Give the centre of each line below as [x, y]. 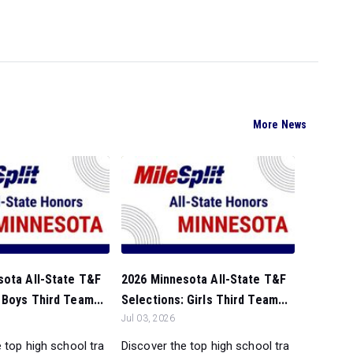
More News [280, 125]
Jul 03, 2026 [149, 319]
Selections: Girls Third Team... [205, 300]
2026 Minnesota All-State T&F [204, 280]
